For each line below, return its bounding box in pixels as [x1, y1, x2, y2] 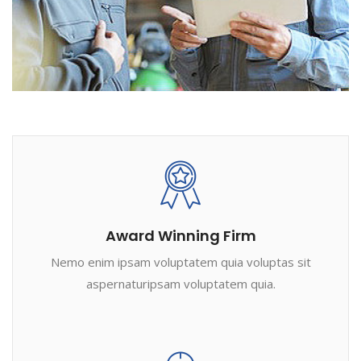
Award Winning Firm [105, 226, 256, 247]
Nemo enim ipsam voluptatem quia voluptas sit [50, 254, 311, 271]
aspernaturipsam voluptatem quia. [85, 276, 276, 293]
